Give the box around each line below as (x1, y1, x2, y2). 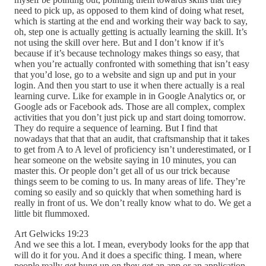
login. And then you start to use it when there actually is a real (14, 80, 245, 91)
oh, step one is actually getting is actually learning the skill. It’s (14, 27, 247, 37)
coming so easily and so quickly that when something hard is (14, 187, 241, 198)
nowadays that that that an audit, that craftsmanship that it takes (14, 134, 249, 144)
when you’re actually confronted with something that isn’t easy (14, 59, 249, 69)
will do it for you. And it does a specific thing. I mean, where (14, 250, 242, 261)
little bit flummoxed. (14, 208, 90, 219)
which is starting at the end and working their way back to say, (14, 16, 248, 27)
